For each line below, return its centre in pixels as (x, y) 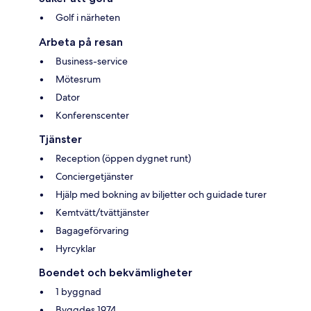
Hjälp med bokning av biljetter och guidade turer (161, 195)
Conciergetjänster (94, 177)
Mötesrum (78, 79)
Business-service (92, 61)
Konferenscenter (92, 116)
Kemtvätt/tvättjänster (102, 213)
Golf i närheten (88, 18)
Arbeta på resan (81, 42)
